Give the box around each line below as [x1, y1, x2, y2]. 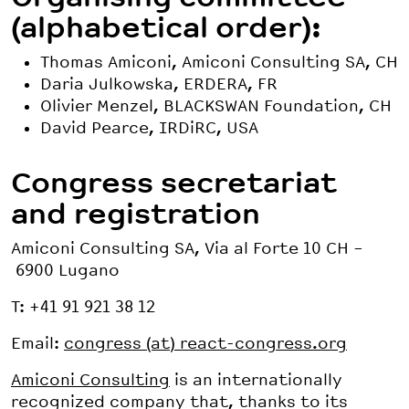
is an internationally [170, 371, 342, 390]
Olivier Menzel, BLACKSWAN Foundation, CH [40, 97, 392, 116]
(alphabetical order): [11, 12, 321, 45]
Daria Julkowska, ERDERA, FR [40, 75, 278, 94]
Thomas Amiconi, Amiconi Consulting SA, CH [40, 53, 398, 72]
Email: [11, 334, 64, 353]
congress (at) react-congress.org [64, 334, 347, 353]
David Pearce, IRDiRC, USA [40, 119, 258, 138]
